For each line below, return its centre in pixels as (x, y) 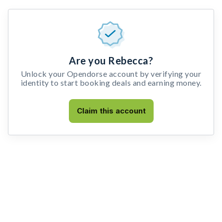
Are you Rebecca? (111, 60)
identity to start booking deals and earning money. (111, 83)
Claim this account (111, 111)
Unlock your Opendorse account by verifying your (111, 74)
